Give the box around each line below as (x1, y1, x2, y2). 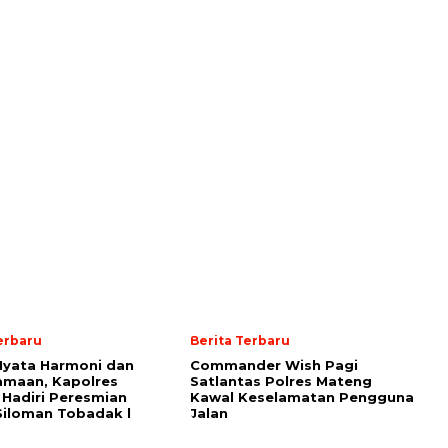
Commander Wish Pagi (190, 357, 358, 373)
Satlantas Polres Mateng (190, 373, 372, 389)
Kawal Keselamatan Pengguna (190, 389, 414, 405)
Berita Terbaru (190, 333, 290, 348)
